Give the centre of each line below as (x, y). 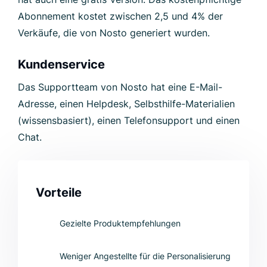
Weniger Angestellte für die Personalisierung (145, 256)
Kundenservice (61, 64)
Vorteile (59, 192)
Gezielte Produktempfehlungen (120, 223)
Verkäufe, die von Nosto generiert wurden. (114, 32)
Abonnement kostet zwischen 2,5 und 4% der (120, 16)
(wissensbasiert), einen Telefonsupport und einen (129, 120)
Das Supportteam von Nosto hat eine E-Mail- (120, 87)
